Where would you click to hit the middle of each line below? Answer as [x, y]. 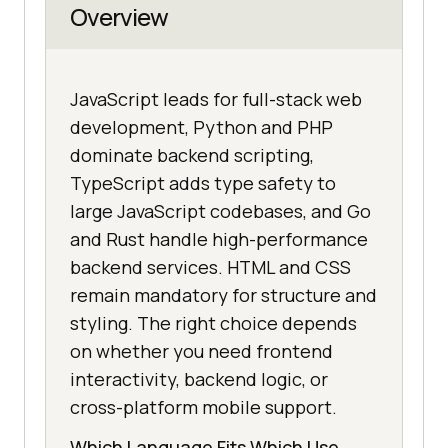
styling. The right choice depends [213, 323]
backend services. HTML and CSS [210, 267]
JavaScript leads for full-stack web [216, 99]
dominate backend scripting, [192, 155]
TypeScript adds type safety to [203, 183]
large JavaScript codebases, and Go [220, 211]
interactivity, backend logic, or [199, 379]
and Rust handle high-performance [219, 239]
